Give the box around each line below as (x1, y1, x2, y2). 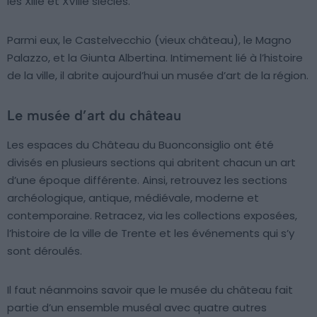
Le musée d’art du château (7, 107, 181, 125)
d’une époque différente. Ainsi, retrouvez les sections (7, 173, 287, 188)
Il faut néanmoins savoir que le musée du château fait (7, 282, 293, 298)
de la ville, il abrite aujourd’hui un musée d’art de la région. (7, 68, 309, 83)
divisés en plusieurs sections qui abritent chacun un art (7, 155, 296, 171)
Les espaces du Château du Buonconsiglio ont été (7, 137, 274, 153)
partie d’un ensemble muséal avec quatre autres (7, 300, 267, 316)
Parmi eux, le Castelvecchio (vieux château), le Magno (7, 33, 292, 48)
